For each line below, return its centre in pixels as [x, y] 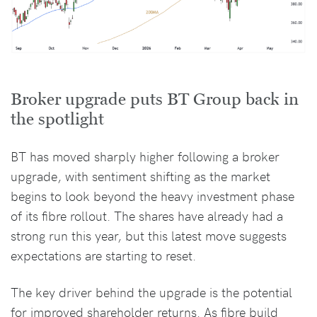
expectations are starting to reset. [103, 255]
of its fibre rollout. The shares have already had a [147, 215]
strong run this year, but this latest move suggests [149, 235]
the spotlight [57, 119]
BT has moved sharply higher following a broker [145, 156]
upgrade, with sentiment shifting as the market [140, 175]
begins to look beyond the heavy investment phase [152, 195]
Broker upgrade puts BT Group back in [155, 99]
